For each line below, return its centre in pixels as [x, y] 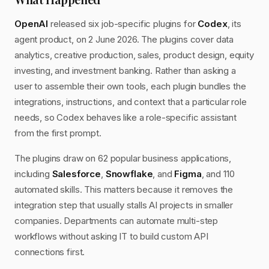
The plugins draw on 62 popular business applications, [123, 158]
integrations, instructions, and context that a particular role [131, 102]
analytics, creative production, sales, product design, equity [134, 55]
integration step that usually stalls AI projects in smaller [124, 205]
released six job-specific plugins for [123, 24]
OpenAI [32, 24]
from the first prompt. [58, 133]
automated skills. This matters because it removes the [124, 189]
